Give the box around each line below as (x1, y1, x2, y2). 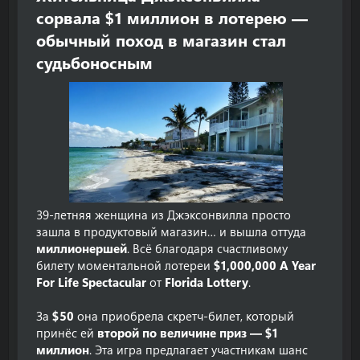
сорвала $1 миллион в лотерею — (36, 6, 308, 28)
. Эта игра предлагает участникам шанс (89, 342, 308, 358)
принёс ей (36, 325, 97, 341)
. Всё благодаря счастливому (127, 240, 288, 256)
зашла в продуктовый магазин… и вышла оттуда (36, 223, 306, 239)
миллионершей (36, 240, 127, 256)
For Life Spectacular (36, 274, 146, 290)
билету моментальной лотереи (36, 257, 214, 273)
